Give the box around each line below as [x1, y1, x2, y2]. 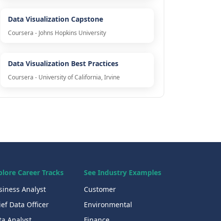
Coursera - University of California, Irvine [7, 73, 120, 82]
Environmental [83, 200, 132, 210]
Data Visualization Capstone [7, 14, 103, 24]
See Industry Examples [83, 168, 161, 178]
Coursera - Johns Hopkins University [7, 29, 106, 37]
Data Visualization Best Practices [7, 59, 118, 69]
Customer [83, 184, 116, 194]
